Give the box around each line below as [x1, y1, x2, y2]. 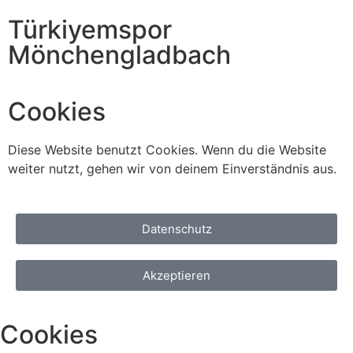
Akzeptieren [143, 267, 210, 283]
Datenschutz [141, 221, 212, 236]
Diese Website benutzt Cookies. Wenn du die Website [8, 142, 326, 158]
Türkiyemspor [8, 14, 172, 46]
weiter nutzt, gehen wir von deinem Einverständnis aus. [8, 161, 336, 177]
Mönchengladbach [8, 39, 231, 71]
